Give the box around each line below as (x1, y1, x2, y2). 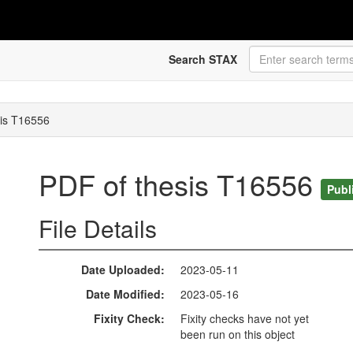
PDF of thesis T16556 (39, 164, 321, 205)
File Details (39, 211, 157, 246)
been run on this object (180, 326, 295, 343)
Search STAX (168, 51, 237, 67)
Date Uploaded (81, 262, 161, 278)
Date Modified (86, 286, 161, 303)
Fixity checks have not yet (180, 310, 309, 327)
